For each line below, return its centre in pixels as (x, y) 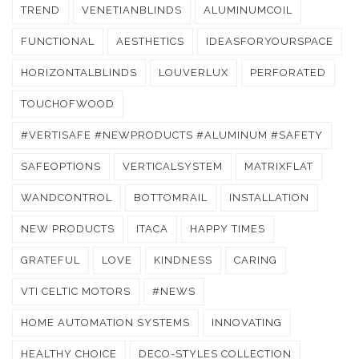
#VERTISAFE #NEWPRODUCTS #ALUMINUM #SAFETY (172, 135)
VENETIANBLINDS (132, 10)
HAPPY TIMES (228, 228)
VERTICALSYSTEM (173, 166)
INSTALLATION (269, 197)
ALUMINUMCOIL (248, 10)
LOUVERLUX (194, 72)
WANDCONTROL (67, 197)
